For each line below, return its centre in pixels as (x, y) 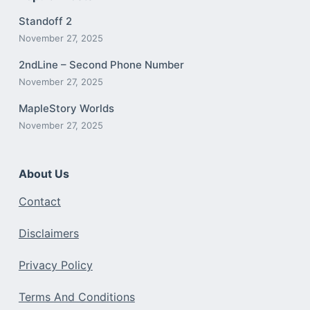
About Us (44, 174)
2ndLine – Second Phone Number (101, 65)
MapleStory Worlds (66, 109)
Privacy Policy (55, 265)
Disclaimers (48, 234)
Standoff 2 (45, 21)
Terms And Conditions (76, 297)
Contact (39, 202)
